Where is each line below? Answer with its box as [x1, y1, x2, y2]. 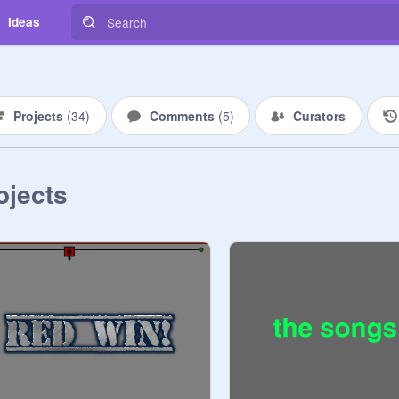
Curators [293, 107, 346, 125]
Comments [149, 107, 218, 125]
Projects [13, 107, 67, 125]
